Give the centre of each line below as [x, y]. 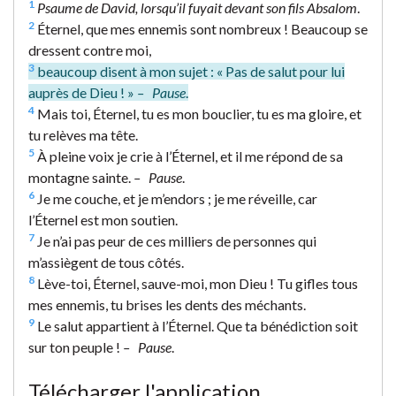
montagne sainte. [81, 177]
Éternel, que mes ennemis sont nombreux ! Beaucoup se [201, 28]
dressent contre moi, [90, 49]
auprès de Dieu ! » [83, 92]
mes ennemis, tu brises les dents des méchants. [167, 304]
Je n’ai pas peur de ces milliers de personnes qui [175, 240]
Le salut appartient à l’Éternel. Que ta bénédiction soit [196, 325]
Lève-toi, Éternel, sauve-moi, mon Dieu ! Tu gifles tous [196, 283]
